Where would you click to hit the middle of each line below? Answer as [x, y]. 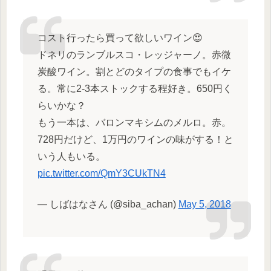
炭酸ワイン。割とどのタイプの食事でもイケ [134, 72]
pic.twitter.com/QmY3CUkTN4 [101, 174]
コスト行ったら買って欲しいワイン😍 [120, 38]
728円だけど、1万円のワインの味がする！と [135, 140]
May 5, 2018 [204, 204]
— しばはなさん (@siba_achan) [108, 204]
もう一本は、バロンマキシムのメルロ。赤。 [134, 123]
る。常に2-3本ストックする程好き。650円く [135, 89]
